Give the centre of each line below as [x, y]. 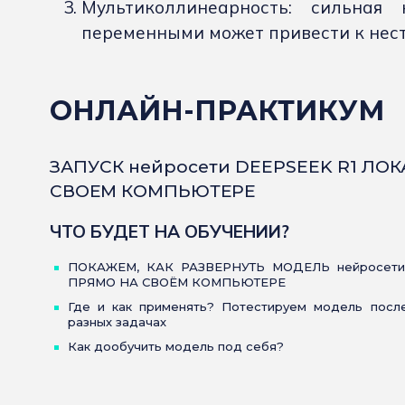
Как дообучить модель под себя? [176, 347]
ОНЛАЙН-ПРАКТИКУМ [217, 111]
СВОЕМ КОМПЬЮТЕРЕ [152, 192]
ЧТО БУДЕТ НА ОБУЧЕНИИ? [170, 232]
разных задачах [117, 322]
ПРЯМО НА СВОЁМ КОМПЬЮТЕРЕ [177, 283]
